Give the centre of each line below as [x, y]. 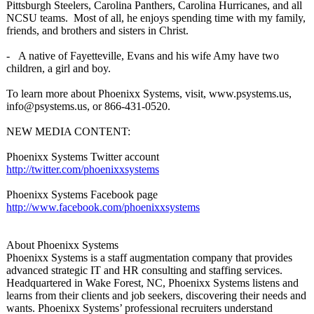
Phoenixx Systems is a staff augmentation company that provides [149, 258]
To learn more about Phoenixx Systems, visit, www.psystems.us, [149, 94]
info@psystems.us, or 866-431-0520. [88, 106]
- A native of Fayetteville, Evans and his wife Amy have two [143, 56]
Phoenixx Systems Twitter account [83, 157]
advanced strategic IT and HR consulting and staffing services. [144, 270]
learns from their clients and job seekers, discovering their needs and [156, 295]
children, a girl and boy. [59, 68]
